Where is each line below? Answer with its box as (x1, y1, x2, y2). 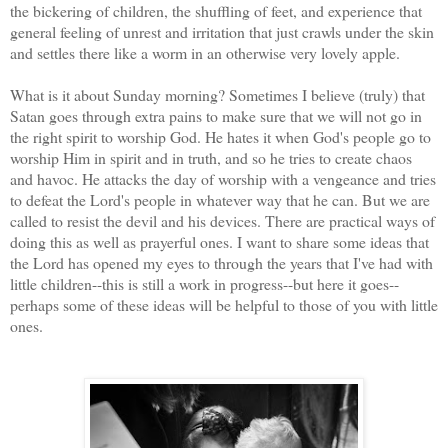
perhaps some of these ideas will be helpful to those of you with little (10, 293, 438, 315)
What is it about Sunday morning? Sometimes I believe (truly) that (10, 83, 425, 105)
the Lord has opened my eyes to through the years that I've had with (10, 251, 433, 273)
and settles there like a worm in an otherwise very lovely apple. (10, 41, 405, 63)
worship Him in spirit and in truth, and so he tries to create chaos (10, 146, 412, 168)
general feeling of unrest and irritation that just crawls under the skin (10, 20, 434, 42)
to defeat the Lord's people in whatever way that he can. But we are (10, 188, 430, 210)
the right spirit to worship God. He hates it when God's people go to (10, 125, 431, 147)
